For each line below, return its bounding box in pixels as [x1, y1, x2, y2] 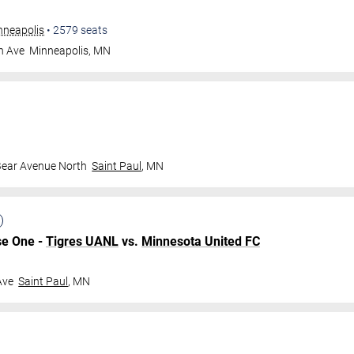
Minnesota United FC [141, 234, 260, 249]
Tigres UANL [46, 234, 119, 249]
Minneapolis [29, 44, 89, 57]
